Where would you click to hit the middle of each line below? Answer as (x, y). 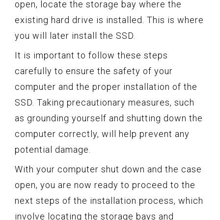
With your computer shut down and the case (108, 169)
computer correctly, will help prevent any (102, 134)
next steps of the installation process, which (109, 200)
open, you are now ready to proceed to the (105, 185)
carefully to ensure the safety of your (94, 71)
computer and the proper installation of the (106, 86)
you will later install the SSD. (75, 35)
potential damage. (53, 149)
